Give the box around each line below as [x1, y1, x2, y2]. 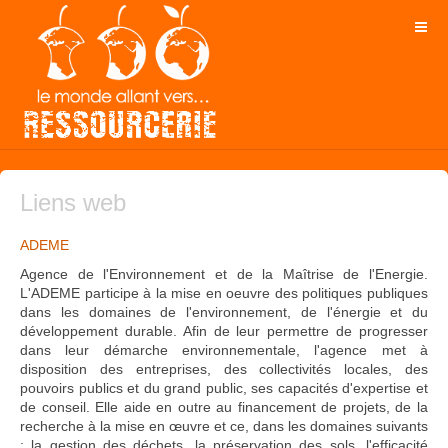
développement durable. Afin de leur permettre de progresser [20, 323, 428, 339]
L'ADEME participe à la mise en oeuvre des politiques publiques [20, 285, 428, 301]
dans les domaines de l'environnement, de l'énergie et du [20, 304, 428, 320]
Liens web [20, 189, 126, 216]
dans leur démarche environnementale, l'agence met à [20, 342, 428, 358]
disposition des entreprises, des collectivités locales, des [20, 361, 428, 377]
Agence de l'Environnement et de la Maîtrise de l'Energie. [20, 266, 428, 282]
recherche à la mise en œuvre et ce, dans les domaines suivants [20, 418, 428, 434]
